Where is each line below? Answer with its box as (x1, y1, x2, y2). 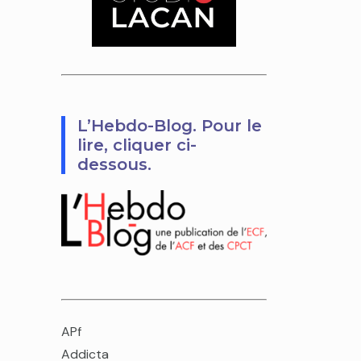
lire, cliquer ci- (77, 135, 197, 155)
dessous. (77, 154, 151, 174)
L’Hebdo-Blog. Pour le (77, 115, 262, 135)
